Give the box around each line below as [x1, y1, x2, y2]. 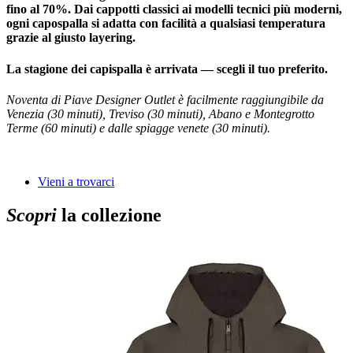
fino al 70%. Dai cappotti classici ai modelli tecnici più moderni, [6, 2, 342, 17]
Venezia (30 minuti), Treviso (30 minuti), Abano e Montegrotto [6, 106, 314, 121]
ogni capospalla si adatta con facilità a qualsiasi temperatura [6, 17, 325, 31]
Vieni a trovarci [38, 174, 114, 188]
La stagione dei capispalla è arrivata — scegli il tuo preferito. [6, 61, 328, 76]
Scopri [6, 204, 57, 225]
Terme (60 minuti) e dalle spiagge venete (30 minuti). [6, 121, 270, 135]
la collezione [57, 204, 162, 225]
